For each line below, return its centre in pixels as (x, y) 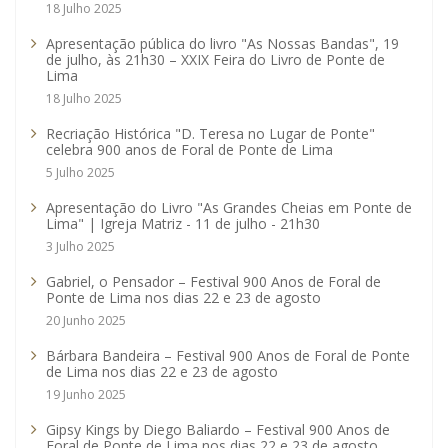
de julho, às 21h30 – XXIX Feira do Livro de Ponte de (215, 60)
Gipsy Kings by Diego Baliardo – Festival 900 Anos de (218, 430)
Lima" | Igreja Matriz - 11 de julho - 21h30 (183, 224)
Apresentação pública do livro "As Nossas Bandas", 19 (222, 44)
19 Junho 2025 (86, 395)
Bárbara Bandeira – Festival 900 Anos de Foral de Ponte (228, 356)
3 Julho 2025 (80, 247)
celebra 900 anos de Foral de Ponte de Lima (189, 150)
